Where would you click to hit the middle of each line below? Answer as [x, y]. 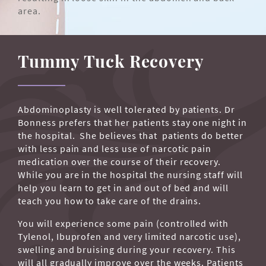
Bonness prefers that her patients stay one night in [132, 123]
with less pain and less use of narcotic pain [115, 149]
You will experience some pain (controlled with [123, 224]
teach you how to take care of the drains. [110, 201]
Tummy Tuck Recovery [111, 61]
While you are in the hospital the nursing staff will [130, 175]
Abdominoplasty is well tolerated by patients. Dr [127, 110]
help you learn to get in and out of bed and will [123, 188]
